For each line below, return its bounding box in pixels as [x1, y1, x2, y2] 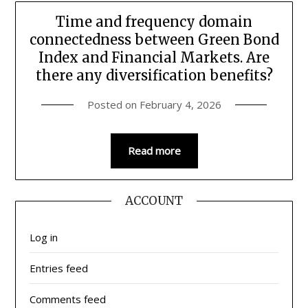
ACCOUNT [125, 193, 183, 209]
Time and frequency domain [56, 13, 252, 31]
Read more [127, 144, 181, 158]
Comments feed [30, 292, 107, 307]
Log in [30, 230, 58, 245]
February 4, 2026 [139, 98, 221, 112]
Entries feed [30, 261, 89, 276]
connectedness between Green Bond [29, 31, 279, 49]
